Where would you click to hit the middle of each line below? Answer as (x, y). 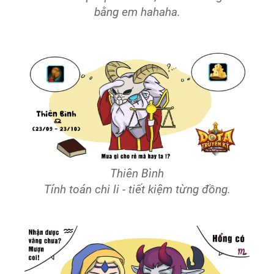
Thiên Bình (137, 174)
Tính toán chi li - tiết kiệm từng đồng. (137, 190)
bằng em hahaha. (137, 12)
